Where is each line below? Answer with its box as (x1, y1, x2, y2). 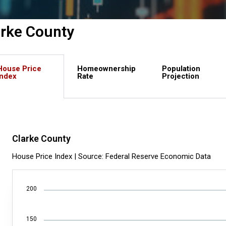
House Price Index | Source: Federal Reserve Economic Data (12, 152, 211, 161)
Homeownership (77, 64, 136, 73)
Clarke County (12, 133, 71, 144)
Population (161, 64, 200, 73)
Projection (161, 72, 199, 81)
